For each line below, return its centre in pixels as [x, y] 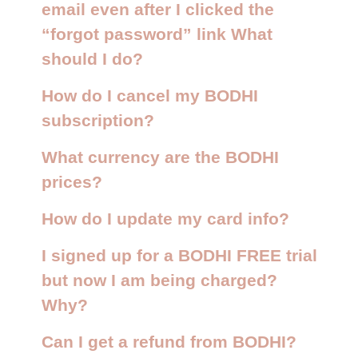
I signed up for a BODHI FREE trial [179, 255]
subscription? [97, 120]
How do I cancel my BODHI [149, 95]
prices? [72, 182]
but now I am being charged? [159, 280]
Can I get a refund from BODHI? [169, 342]
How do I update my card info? [170, 219]
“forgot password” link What [157, 34]
